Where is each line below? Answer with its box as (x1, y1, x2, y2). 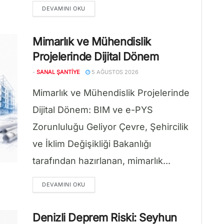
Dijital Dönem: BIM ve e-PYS (32, 104, 153, 115)
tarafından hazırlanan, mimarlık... (32, 155, 170, 166)
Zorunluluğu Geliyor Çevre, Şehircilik (32, 121, 188, 132)
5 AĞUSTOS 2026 (90, 68, 138, 75)
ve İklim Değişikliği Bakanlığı (32, 138, 151, 149)
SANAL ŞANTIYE (36, 68, 80, 75)
